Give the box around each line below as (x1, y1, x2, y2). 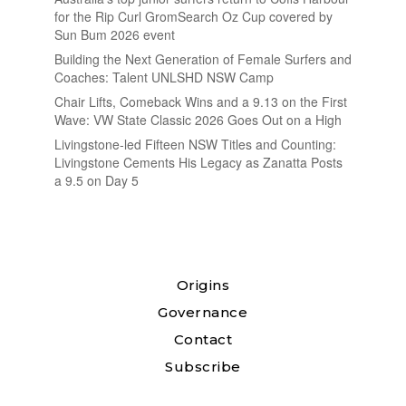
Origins (176, 276, 230, 294)
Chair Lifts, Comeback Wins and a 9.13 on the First (53, 92, 347, 111)
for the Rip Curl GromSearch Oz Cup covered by (53, 7, 333, 25)
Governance (158, 304, 248, 321)
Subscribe (165, 358, 241, 375)
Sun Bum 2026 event (53, 25, 175, 43)
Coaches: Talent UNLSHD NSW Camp (53, 68, 274, 86)
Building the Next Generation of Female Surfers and (53, 50, 352, 68)
